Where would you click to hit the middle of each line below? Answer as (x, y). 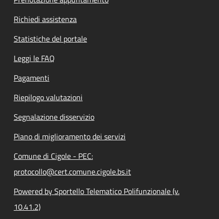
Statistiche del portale (50, 38)
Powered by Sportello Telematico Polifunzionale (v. (97, 191)
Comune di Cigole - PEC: (53, 156)
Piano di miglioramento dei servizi (70, 136)
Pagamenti (32, 77)
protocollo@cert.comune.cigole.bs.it (72, 171)
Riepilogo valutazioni (48, 97)
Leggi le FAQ (34, 58)
